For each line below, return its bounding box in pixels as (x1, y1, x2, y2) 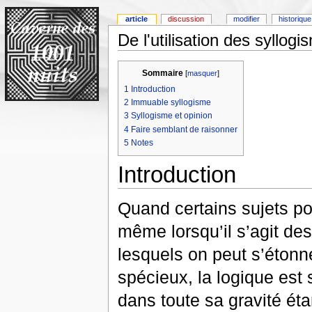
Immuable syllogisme (130, 97, 211, 108)
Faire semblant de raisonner (130, 124, 237, 134)
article (125, 15, 148, 24)
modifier (233, 15, 260, 24)
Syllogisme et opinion (130, 111, 212, 121)
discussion (168, 15, 205, 24)
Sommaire (141, 68, 183, 79)
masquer (187, 69, 217, 78)
